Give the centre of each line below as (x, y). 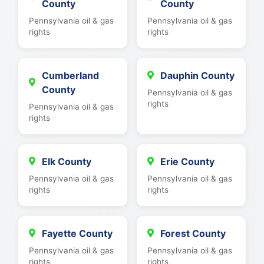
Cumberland (71, 75)
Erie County (188, 161)
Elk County (67, 161)
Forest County (193, 233)
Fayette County (77, 233)
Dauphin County (198, 75)
